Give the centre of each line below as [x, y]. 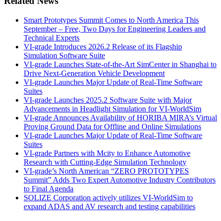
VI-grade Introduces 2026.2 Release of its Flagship [103, 46]
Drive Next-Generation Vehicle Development [94, 73]
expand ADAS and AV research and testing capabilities [110, 206]
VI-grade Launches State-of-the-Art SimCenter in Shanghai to [120, 64]
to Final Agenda [49, 188]
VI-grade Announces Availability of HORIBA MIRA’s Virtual [120, 117]
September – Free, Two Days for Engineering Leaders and [115, 29]
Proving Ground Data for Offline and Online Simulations [112, 126]
